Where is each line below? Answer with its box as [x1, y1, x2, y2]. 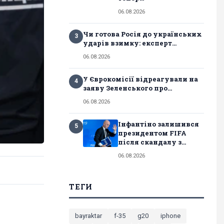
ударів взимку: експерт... [83, 38, 176, 47]
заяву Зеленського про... [83, 83, 172, 92]
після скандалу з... [118, 137, 186, 146]
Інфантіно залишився [118, 119, 199, 128]
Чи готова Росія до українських [83, 29, 202, 38]
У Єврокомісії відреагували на [83, 74, 198, 83]
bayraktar [75, 211, 102, 219]
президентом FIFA [118, 128, 186, 137]
